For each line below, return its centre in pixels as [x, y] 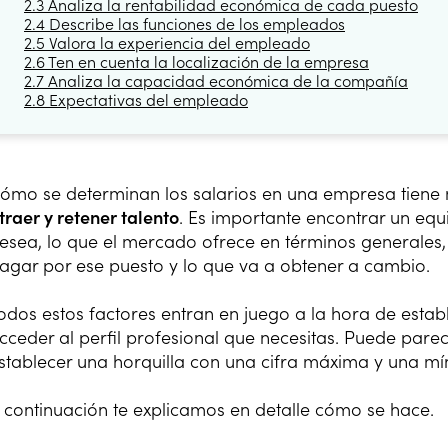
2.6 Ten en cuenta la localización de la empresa [196, 61]
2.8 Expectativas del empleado [136, 99]
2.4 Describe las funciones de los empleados [184, 23]
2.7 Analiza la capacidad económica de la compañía [216, 80]
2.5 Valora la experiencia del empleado [167, 42]
